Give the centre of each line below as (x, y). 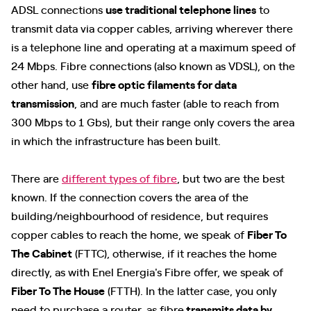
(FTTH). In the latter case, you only (191, 290)
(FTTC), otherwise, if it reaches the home (175, 253)
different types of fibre (119, 178)
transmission (43, 103)
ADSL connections (58, 9)
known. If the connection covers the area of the (130, 196)
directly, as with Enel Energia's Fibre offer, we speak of (147, 271)
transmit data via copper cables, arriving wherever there (152, 28)
